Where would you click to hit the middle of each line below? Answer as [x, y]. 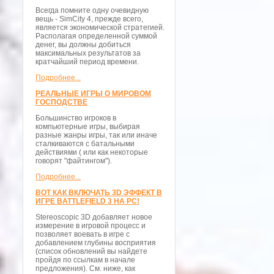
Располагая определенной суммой [96, 36]
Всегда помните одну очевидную [92, 10]
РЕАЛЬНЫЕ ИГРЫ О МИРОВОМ [93, 94]
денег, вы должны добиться [83, 45]
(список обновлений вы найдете [91, 251]
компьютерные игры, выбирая [88, 127]
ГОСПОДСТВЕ [61, 102]
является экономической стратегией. [100, 28]
